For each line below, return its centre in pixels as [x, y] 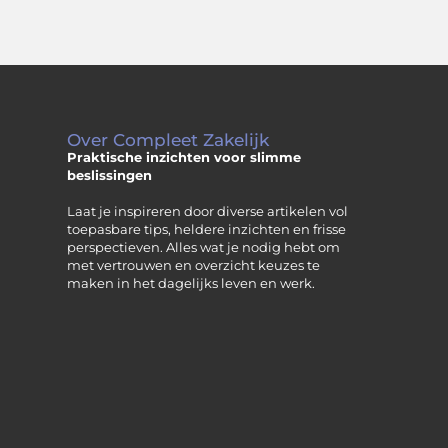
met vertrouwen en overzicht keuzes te [194, 265]
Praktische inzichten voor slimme [184, 157]
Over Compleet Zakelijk [168, 139]
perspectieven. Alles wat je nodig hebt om [204, 247]
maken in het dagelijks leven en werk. [191, 283]
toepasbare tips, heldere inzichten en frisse [207, 229]
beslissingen [110, 175]
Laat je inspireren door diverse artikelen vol [208, 211]
